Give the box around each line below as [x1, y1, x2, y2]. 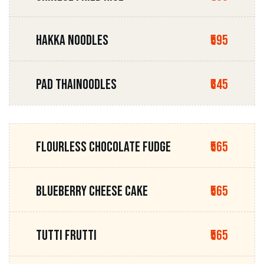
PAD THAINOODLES [36, 75, 117, 93]
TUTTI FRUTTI [36, 226, 97, 244]
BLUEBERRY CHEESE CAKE [36, 182, 148, 200]
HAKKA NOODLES [36, 31, 108, 49]
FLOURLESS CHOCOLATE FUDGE [36, 138, 171, 156]
